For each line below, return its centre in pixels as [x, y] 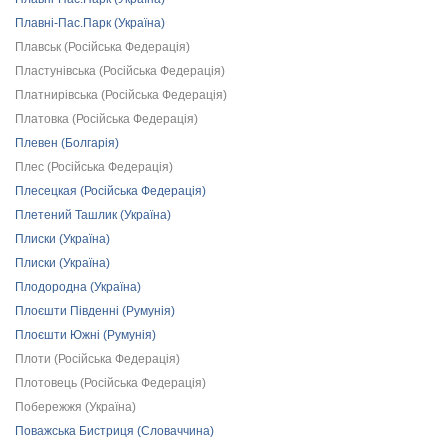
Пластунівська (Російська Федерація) [120, 71]
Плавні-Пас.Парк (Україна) [90, 23]
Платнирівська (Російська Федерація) [121, 95]
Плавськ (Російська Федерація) [102, 47]
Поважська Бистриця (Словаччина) [114, 431]
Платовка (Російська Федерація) [106, 119]
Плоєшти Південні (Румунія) [95, 311]
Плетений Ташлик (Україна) [93, 215]
